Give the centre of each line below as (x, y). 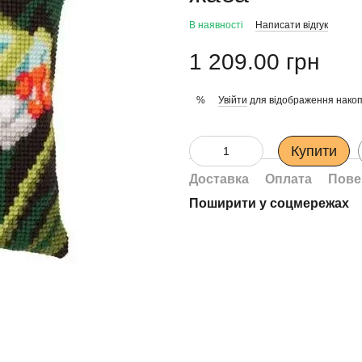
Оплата (288, 179)
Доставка (219, 179)
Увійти (233, 100)
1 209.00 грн (254, 62)
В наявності (216, 25)
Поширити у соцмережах (269, 203)
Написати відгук (292, 25)
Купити (314, 151)
